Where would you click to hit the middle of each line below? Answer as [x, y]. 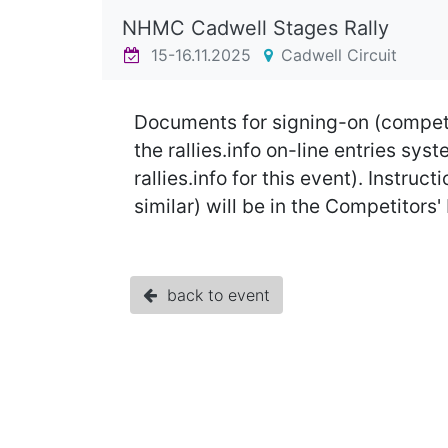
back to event [213, 295]
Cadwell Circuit [338, 55]
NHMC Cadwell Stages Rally [255, 28]
